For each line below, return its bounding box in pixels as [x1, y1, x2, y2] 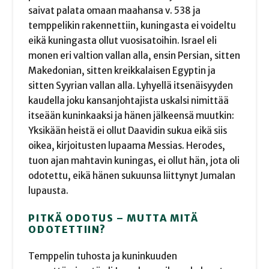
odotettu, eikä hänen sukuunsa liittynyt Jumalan [28, 169, 236, 181]
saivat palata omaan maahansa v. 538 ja [28, 4, 201, 16]
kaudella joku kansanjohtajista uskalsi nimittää [28, 94, 229, 106]
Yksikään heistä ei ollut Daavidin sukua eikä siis [28, 124, 228, 136]
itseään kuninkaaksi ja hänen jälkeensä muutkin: [28, 109, 235, 121]
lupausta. [28, 184, 69, 196]
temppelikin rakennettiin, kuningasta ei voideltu [28, 19, 237, 31]
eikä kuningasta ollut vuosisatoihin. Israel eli [28, 34, 217, 46]
